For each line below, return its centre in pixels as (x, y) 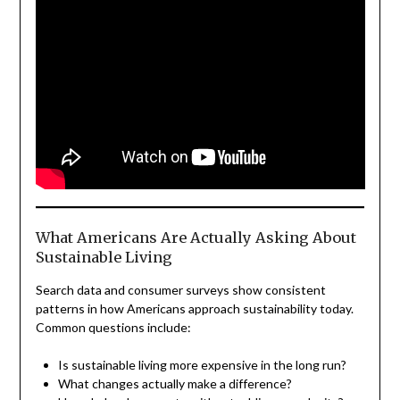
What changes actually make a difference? (175, 383)
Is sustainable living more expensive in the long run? (202, 364)
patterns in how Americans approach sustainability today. (194, 308)
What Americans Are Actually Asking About (196, 237)
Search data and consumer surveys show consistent (180, 289)
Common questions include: (113, 327)
